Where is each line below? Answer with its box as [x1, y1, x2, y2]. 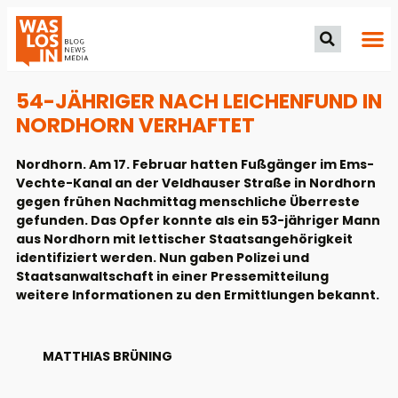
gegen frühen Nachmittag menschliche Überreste [16, 192, 360, 211]
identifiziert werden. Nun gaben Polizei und [16, 248, 309, 267]
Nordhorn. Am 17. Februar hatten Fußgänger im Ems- [16, 155, 374, 173]
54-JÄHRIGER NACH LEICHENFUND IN [16, 86, 382, 115]
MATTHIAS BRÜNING [43, 347, 172, 366]
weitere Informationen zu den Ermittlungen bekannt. [16, 285, 379, 304]
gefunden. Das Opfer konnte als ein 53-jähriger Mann [16, 211, 380, 229]
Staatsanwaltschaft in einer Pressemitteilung [16, 267, 329, 285]
